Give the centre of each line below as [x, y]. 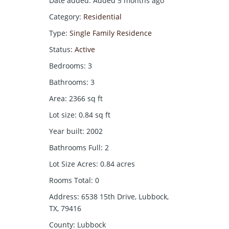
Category [64, 16]
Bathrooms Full [75, 147]
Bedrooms [66, 65]
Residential [102, 16]
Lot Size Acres [73, 164]
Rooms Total [70, 180]
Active [85, 49]
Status [60, 49]
